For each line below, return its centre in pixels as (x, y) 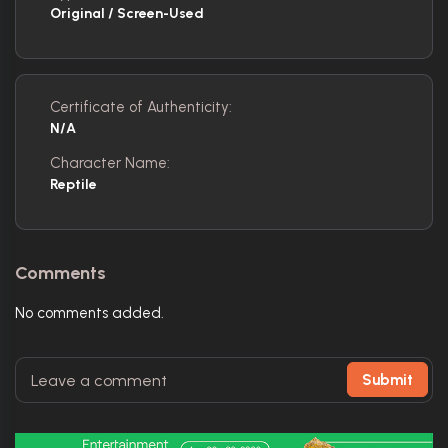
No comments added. (89, 313)
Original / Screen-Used (127, 13)
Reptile (73, 184)
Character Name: (110, 163)
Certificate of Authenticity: (141, 107)
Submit (387, 379)
